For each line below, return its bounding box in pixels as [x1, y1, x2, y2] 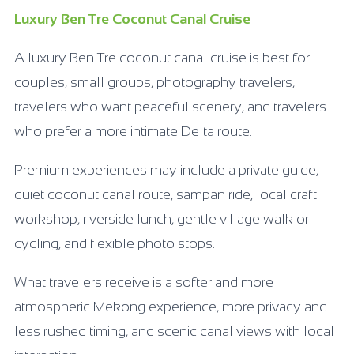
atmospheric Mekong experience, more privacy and [14, 298, 327, 314]
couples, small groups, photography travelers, [14, 73, 295, 90]
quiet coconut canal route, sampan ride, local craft [14, 186, 317, 202]
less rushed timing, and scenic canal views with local [14, 322, 334, 339]
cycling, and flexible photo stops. [14, 235, 215, 251]
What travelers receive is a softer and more [14, 273, 273, 290]
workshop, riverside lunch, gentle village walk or [14, 210, 309, 227]
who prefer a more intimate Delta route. [14, 122, 252, 139]
